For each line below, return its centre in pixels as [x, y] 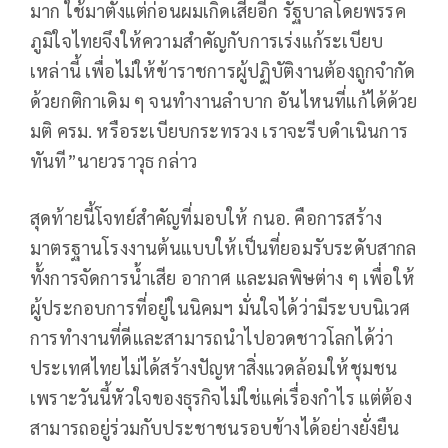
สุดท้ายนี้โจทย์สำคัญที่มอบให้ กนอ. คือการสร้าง [206, 217]
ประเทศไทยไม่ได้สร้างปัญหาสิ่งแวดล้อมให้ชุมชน [214, 367]
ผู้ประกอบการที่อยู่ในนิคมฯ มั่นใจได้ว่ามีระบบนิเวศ [220, 307]
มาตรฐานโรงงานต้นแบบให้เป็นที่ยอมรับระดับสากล [223, 247]
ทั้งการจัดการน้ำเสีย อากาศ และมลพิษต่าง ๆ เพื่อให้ [223, 277]
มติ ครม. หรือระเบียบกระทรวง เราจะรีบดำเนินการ [219, 130]
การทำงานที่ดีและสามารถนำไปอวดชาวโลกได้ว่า [212, 337]
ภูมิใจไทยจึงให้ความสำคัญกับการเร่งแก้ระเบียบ [207, 40]
